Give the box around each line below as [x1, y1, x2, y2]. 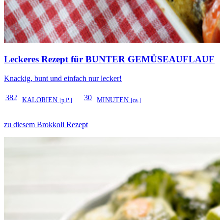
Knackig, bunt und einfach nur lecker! [4, 74, 122, 82]
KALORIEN [22, 96, 59, 104]
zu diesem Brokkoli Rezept [4, 120, 88, 129]
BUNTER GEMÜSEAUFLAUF [85, 54, 215, 65]
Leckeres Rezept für [4, 54, 85, 65]
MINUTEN [97, 96, 131, 104]
